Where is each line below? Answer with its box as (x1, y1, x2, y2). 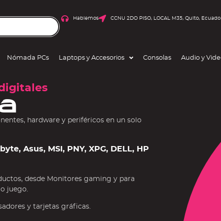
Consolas (143, 55, 171, 61)
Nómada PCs (7, 55, 49, 61)
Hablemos (73, 16, 99, 21)
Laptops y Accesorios (59, 55, 124, 61)
